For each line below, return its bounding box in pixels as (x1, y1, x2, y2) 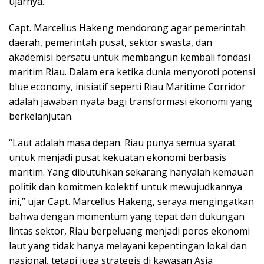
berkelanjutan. (9, 109, 73, 123)
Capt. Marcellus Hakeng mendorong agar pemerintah (9, 21, 246, 34)
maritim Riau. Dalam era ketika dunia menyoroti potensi (9, 65, 255, 78)
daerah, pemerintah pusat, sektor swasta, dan (9, 35, 212, 49)
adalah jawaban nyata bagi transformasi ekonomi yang (9, 94, 252, 108)
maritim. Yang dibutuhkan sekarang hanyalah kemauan (9, 165, 254, 179)
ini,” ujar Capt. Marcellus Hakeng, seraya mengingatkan (9, 194, 254, 208)
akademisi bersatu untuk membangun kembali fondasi (9, 50, 250, 64)
